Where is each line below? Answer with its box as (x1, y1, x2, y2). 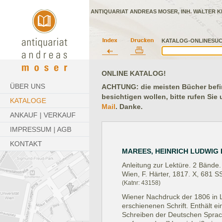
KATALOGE (10, 97, 46, 105)
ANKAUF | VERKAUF (10, 111, 76, 119)
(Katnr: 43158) (122, 179, 161, 186)
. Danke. (115, 103, 143, 111)
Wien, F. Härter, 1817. (122, 169, 190, 178)
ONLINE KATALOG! (102, 69, 166, 77)
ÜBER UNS (10, 82, 45, 90)
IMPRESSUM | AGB (10, 125, 71, 133)
